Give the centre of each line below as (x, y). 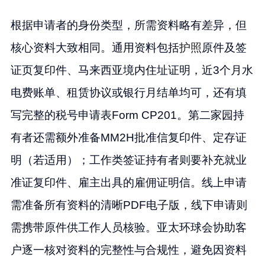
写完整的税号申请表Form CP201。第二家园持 (127, 115)
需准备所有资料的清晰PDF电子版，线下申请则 (129, 205)
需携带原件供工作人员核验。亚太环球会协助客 (128, 227)
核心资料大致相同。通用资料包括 (95, 47)
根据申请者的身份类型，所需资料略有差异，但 (128, 25)
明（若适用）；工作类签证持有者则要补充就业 (128, 160)
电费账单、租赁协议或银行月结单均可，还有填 (128, 92)
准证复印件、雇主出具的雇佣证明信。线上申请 (128, 182)
